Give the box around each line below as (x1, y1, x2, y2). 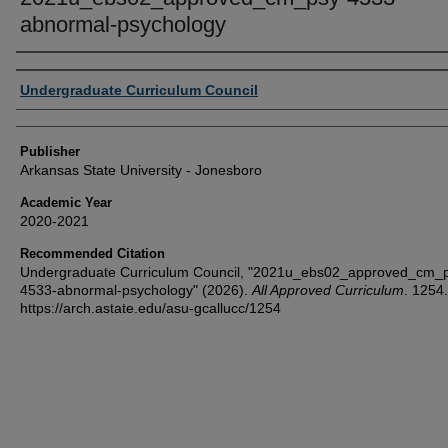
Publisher (20, 143, 80, 159)
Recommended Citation (20, 245, 165, 261)
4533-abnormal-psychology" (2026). (20, 281, 252, 298)
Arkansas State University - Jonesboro (20, 161, 262, 178)
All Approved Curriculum (252, 281, 404, 298)
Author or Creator (16, 56, 151, 87)
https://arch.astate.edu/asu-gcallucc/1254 (20, 299, 281, 316)
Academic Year (20, 194, 112, 210)
